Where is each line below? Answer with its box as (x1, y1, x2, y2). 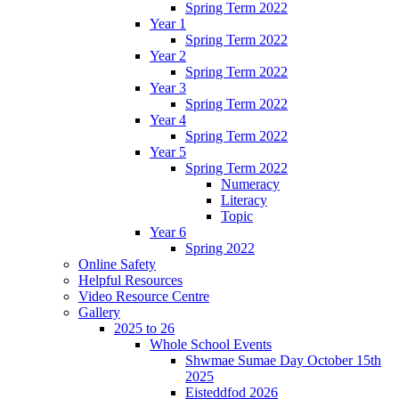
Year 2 (150, 47, 186, 63)
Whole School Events (150, 336, 272, 352)
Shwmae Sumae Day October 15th (185, 352, 381, 368)
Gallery (78, 304, 120, 320)
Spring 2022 (185, 240, 255, 256)
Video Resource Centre (78, 288, 209, 304)
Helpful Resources (78, 272, 183, 288)
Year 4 (150, 111, 186, 127)
